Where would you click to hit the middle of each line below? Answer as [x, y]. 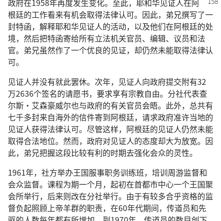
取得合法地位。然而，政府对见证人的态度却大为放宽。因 [110, 141]
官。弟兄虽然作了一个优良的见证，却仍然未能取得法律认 [110, 50]
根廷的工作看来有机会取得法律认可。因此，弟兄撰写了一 [110, 14]
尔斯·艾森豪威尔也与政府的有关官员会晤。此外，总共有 [110, 105]
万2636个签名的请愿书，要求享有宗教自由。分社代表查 [108, 93]
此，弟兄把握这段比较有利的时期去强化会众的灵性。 [103, 152]
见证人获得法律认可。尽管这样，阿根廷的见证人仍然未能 [110, 129]
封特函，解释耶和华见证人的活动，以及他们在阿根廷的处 [110, 26]
